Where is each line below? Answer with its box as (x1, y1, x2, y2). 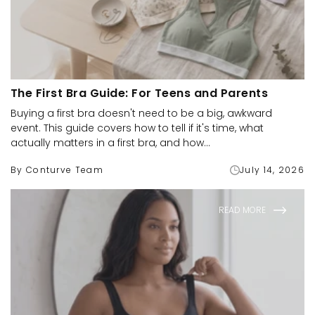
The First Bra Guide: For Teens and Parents (11, 85, 269, 101)
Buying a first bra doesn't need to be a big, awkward (11, 106, 272, 120)
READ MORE (219, 204, 266, 216)
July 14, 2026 (240, 164, 304, 176)
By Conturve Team (11, 164, 103, 176)
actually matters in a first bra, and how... (11, 136, 210, 150)
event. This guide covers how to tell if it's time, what (11, 121, 264, 135)
